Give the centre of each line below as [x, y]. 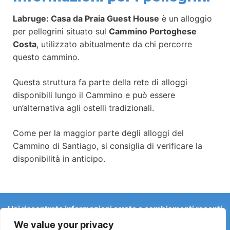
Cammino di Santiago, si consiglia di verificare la [108, 146]
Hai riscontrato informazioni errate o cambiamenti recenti [115, 208]
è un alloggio [186, 18]
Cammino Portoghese [153, 31]
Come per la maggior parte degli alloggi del [98, 133]
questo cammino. [46, 57]
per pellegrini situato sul [61, 31]
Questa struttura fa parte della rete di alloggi [100, 82]
